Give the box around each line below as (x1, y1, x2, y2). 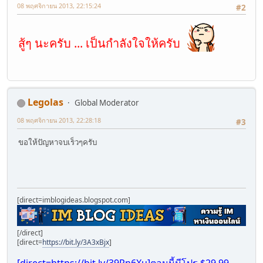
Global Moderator (75, 97, 139, 108)
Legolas (28, 95, 63, 109)
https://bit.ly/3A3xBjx (42, 237, 109, 248)
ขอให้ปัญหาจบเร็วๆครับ (18, 137, 97, 148)
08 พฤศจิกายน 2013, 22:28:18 (17, 115, 101, 124)
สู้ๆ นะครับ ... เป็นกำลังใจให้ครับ (18, 35, 186, 52)
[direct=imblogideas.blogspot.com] (17, 194, 130, 205)
